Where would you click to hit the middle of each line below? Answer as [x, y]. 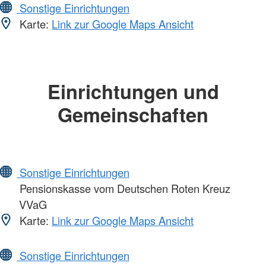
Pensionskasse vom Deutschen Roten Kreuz [123, 188]
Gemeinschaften [133, 115]
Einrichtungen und [133, 91]
